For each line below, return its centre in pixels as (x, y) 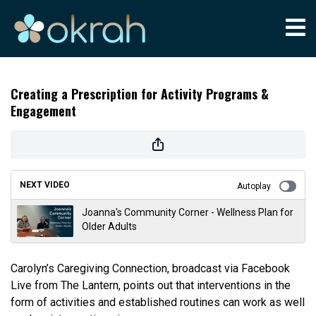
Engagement (43, 111)
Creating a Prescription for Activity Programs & (140, 94)
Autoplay (254, 186)
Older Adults (109, 226)
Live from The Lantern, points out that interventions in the (151, 285)
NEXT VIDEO (45, 185)
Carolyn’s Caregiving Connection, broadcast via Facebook (150, 268)
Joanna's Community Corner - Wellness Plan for (188, 212)
